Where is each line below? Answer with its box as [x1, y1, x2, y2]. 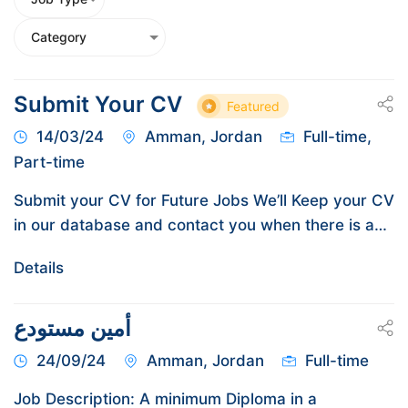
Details [14, 258, 64, 277]
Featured [227, 97, 280, 114]
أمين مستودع [14, 314, 131, 342]
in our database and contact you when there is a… [14, 215, 387, 234]
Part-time [14, 152, 85, 171]
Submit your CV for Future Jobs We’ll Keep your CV [14, 190, 394, 209]
